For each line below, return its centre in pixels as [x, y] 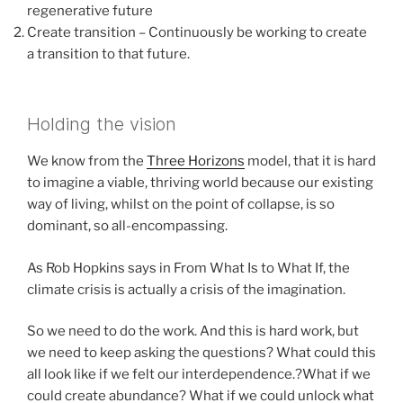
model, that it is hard [310, 161]
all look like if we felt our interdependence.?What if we [199, 375]
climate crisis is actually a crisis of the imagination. [186, 289]
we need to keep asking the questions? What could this [201, 353]
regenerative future [90, 10]
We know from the [87, 161]
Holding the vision [102, 125]
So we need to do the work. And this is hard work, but [193, 331]
